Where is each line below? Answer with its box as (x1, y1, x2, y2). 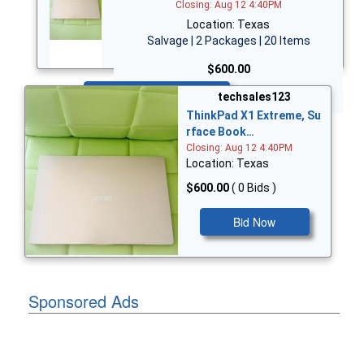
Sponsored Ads (28, 288, 139, 313)
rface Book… (186, 125, 254, 139)
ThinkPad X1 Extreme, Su (186, 109, 321, 123)
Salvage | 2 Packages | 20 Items (146, 33, 310, 47)
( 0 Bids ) (232, 181, 276, 195)
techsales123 (218, 90, 291, 104)
